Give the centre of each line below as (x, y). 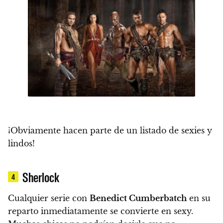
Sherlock (41, 176)
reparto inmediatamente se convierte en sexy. (101, 211)
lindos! (21, 143)
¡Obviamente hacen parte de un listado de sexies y (110, 130)
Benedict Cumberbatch (138, 198)
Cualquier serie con (49, 198)
